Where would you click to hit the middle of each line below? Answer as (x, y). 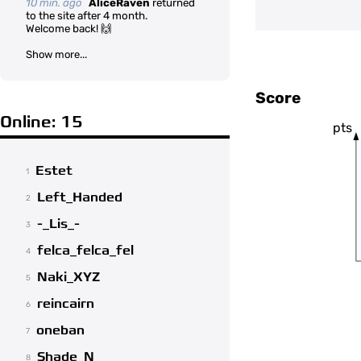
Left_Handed (80, 198)
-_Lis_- (58, 224)
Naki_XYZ (68, 278)
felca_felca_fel (85, 251)
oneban (60, 331)
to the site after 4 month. (87, 16)
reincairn (66, 304)
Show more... (56, 54)
